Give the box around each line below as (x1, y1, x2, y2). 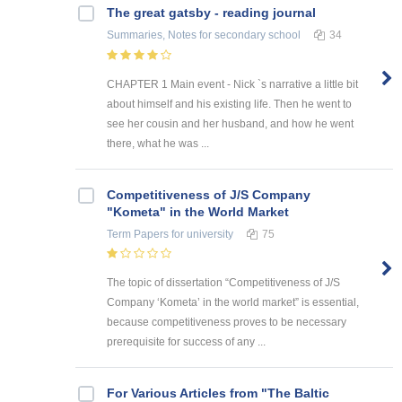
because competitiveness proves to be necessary (107, 316, 346, 329)
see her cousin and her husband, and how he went (107, 117, 354, 130)
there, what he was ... (107, 136, 209, 150)
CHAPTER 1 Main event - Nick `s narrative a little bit (107, 77, 358, 91)
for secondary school (197, 28, 301, 41)
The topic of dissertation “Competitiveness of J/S (107, 276, 340, 290)
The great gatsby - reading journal (107, 4, 316, 20)
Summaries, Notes (107, 28, 197, 41)
